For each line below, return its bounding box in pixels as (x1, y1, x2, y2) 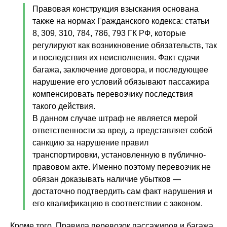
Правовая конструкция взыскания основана (32, 5, 199, 13)
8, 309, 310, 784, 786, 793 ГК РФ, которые (32, 29, 186, 37)
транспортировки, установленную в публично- (32, 150, 206, 159)
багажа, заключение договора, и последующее (32, 65, 208, 74)
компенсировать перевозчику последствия (32, 90, 193, 98)
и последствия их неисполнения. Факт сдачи (32, 53, 200, 62)
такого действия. (32, 102, 95, 110)
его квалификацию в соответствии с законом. (32, 199, 203, 208)
